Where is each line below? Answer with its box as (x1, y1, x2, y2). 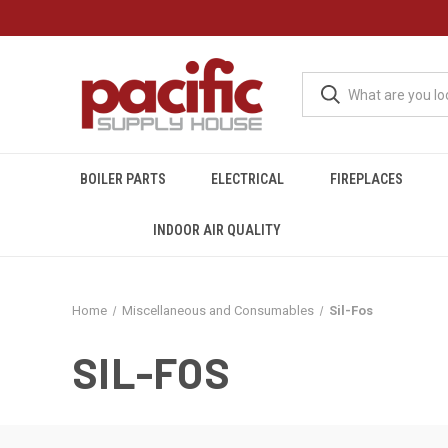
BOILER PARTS (79, 171, 166, 187)
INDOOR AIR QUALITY (152, 222, 281, 238)
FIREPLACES (329, 171, 403, 187)
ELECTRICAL (211, 171, 285, 187)
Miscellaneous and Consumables (121, 303, 314, 318)
